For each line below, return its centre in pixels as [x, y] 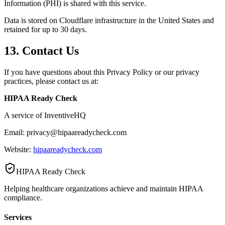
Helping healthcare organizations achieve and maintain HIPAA [103, 188]
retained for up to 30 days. [45, 29]
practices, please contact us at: [51, 81]
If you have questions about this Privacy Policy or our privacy [102, 72]
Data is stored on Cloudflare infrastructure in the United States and [109, 20]
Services [18, 217]
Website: [19, 149]
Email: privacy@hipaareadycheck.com [65, 132]
